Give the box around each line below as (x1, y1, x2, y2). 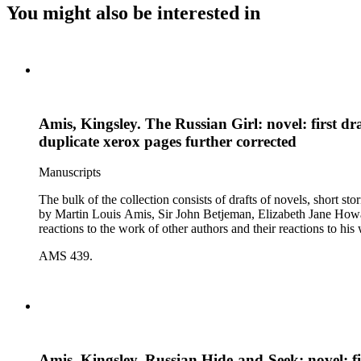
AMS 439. (39, 249, 93, 263)
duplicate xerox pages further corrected (39, 132, 297, 150)
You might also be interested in (6, 2, 260, 23)
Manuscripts (39, 165, 101, 180)
